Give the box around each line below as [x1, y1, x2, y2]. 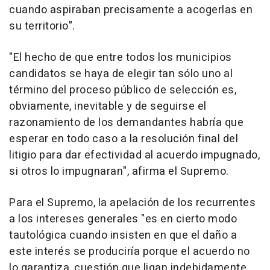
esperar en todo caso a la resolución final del [9, 131, 238, 147]
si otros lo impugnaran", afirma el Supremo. [9, 163, 229, 180]
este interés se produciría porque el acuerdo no [9, 243, 250, 260]
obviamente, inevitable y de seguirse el [9, 98, 207, 115]
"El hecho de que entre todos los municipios [9, 49, 232, 66]
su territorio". [9, 18, 75, 34]
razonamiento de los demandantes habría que [9, 115, 243, 131]
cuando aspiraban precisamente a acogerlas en [9, 2, 253, 18]
